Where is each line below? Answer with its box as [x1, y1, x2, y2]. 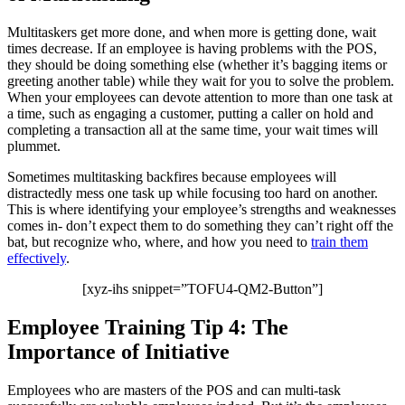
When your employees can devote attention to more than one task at [7, 89, 392, 106]
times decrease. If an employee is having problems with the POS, [7, 41, 377, 57]
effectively [7, 250, 66, 267]
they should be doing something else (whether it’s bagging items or [7, 57, 387, 73]
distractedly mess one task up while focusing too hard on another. [7, 185, 378, 202]
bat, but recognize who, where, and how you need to [7, 234, 311, 250]
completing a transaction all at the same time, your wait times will [7, 122, 378, 138]
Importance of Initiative [7, 340, 230, 364]
